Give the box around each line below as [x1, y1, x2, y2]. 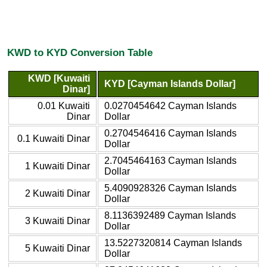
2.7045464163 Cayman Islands [104, 155, 237, 166]
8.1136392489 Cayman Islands [104, 210, 236, 221]
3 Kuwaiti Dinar [25, 215, 90, 226]
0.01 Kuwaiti [38, 100, 90, 111]
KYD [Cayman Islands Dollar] [104, 78, 235, 89]
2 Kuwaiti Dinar [25, 188, 90, 198]
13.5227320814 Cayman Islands [104, 237, 242, 248]
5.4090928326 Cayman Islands [104, 182, 237, 193]
